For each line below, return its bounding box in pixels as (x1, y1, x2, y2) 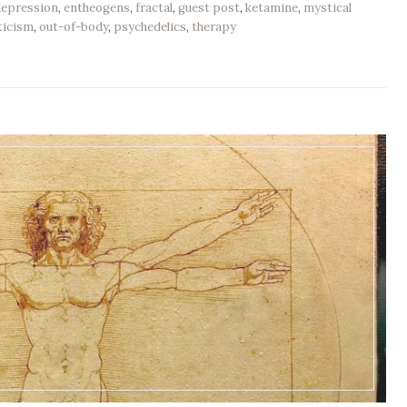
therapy (192, 18, 237, 35)
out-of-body (39, 18, 109, 35)
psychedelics (114, 18, 187, 35)
